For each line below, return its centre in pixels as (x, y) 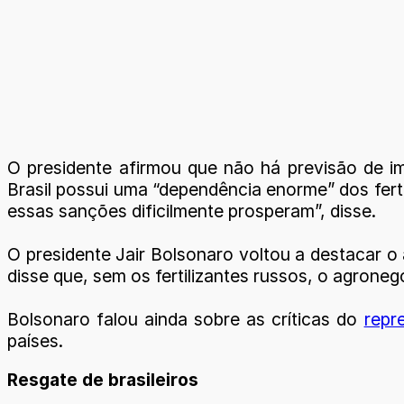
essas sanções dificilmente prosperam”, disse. (192, 211)
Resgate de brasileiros (103, 380)
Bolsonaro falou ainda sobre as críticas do (186, 319)
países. (35, 341)
